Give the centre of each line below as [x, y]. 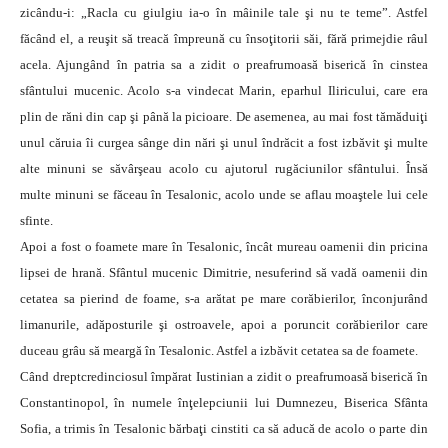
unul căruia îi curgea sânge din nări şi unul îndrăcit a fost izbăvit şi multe [224, 143]
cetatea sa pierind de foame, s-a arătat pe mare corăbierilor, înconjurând [224, 299]
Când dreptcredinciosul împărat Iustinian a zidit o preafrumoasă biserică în [224, 377]
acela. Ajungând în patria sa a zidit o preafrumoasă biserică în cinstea [224, 65]
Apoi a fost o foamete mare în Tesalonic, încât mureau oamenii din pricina [224, 247]
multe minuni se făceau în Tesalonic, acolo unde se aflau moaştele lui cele [224, 195]
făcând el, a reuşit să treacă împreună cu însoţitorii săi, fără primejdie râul [224, 39]
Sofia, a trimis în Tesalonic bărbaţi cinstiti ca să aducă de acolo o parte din [224, 429]
